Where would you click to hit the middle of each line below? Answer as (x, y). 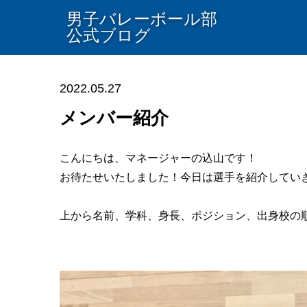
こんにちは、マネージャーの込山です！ (158, 158)
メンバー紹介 (114, 118)
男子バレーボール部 (142, 19)
